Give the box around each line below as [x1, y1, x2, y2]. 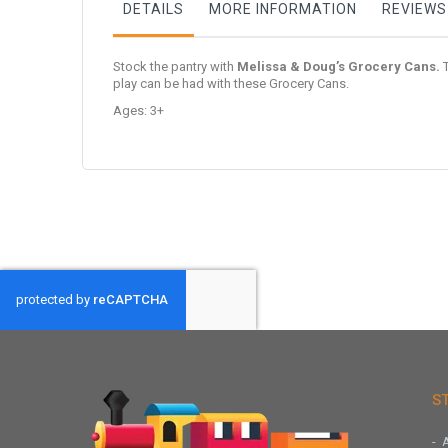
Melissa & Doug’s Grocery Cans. [237, 58, 440, 74]
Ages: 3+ [113, 102, 164, 118]
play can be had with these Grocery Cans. [113, 75, 349, 91]
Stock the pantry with [113, 58, 237, 74]
